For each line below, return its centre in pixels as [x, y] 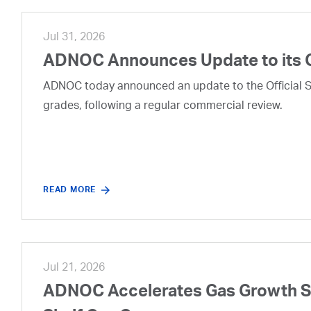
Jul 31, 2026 [74, 38]
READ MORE [70, 190]
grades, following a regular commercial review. [163, 107]
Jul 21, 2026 [74, 268]
